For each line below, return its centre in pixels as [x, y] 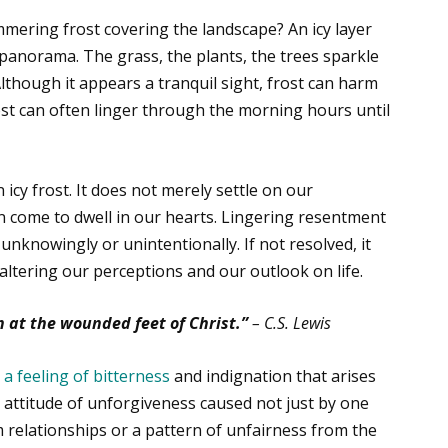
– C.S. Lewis [292, 323]
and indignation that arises [273, 376]
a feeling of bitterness [87, 376]
